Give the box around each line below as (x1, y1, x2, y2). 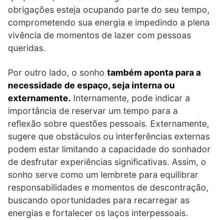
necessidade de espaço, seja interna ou (8, 80, 175, 90)
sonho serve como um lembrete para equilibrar (8, 169, 198, 180)
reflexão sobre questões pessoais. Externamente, (8, 118, 209, 129)
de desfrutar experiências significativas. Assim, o (8, 156, 206, 167)
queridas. (8, 42, 46, 53)
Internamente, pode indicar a (71, 92, 190, 103)
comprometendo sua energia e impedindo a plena (8, 17, 210, 27)
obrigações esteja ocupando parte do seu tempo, (8, 4, 210, 15)
